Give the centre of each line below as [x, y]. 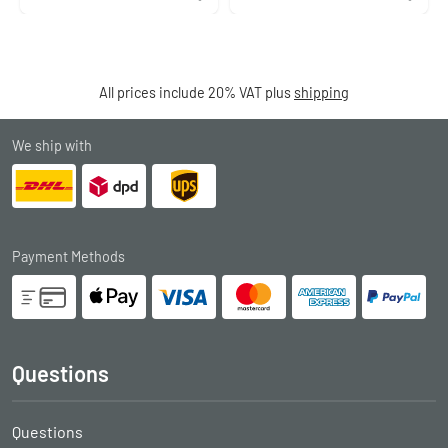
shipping [321, 92]
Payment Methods [68, 256]
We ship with [52, 145]
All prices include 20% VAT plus [196, 92]
